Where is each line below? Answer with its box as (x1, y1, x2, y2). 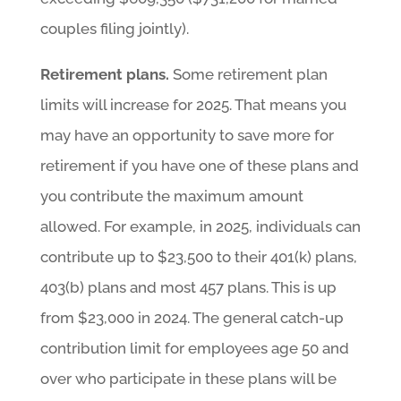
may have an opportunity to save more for (39, 125, 334, 144)
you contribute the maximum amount (39, 186, 303, 205)
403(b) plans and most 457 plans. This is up (39, 277, 337, 296)
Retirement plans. (39, 64, 169, 83)
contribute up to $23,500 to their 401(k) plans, (39, 247, 357, 266)
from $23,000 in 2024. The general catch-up (39, 308, 344, 327)
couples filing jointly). (39, 19, 189, 38)
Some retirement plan (168, 64, 328, 83)
